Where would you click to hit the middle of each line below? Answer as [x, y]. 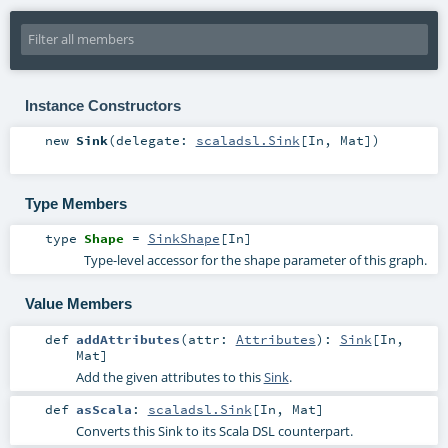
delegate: [155, 140]
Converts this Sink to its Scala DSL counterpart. [214, 430]
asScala [103, 408]
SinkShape [183, 238]
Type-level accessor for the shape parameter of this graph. [255, 260]
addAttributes [127, 338]
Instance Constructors [102, 105]
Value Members [78, 303]
